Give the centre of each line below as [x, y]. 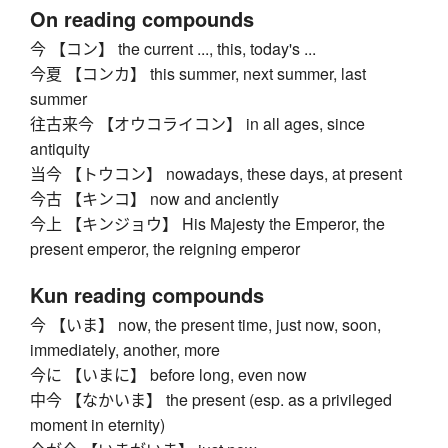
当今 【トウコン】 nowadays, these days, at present [216, 174]
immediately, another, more [125, 350]
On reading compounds [142, 19]
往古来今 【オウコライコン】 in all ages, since [197, 124]
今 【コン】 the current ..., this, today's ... [173, 49]
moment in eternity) [97, 425]
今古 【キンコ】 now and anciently [154, 199]
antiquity [60, 149]
